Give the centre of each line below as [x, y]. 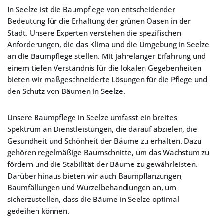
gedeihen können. [38, 211]
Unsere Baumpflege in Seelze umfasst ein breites [92, 117]
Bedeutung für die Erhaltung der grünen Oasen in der [99, 21]
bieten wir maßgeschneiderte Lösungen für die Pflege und [107, 79]
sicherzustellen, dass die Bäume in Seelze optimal [93, 199]
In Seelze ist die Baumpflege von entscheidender [91, 9]
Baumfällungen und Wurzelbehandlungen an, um [92, 187]
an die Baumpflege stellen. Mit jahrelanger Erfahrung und [107, 56]
